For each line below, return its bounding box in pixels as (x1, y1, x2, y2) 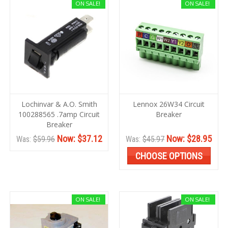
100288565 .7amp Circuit (18, 109, 100, 120)
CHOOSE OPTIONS (135, 151, 203, 162)
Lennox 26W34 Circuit (133, 99, 205, 109)
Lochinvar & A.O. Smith (21, 99, 97, 109)
